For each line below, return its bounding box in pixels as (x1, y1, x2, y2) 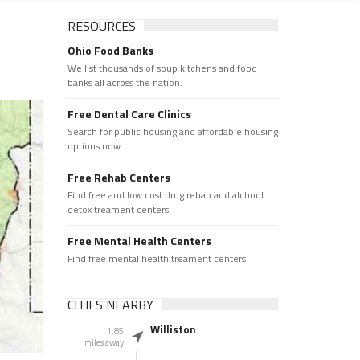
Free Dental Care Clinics (67, 105, 191, 122)
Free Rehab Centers (67, 169, 170, 186)
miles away (84, 336, 124, 349)
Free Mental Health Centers (67, 232, 211, 249)
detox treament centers (67, 202, 169, 217)
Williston (149, 321, 196, 337)
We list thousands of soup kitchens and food (67, 60, 257, 76)
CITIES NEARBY (67, 295, 153, 314)
